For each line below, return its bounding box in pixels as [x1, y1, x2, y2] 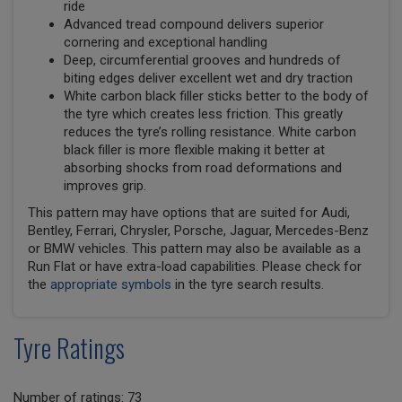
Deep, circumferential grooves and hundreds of [64, 52, 341, 69]
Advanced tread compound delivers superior [64, 16, 324, 33]
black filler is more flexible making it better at [64, 142, 325, 159]
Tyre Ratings [13, 329, 125, 367]
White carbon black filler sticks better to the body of [64, 88, 369, 105]
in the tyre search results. [171, 276, 324, 293]
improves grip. [64, 178, 146, 195]
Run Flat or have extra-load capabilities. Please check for [28, 258, 362, 275]
